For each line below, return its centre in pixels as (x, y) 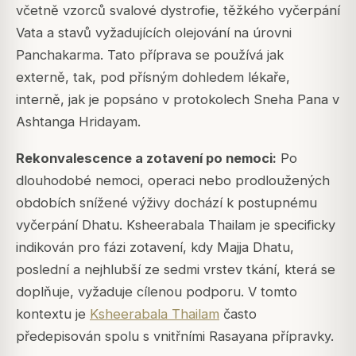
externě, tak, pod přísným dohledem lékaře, (153, 77)
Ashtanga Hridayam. (78, 121)
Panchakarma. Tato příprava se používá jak (150, 54)
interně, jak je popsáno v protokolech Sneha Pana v (178, 99)
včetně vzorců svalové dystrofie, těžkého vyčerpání (178, 10)
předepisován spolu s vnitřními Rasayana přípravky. (175, 336)
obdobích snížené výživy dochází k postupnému (166, 202)
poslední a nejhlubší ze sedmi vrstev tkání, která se (176, 269)
